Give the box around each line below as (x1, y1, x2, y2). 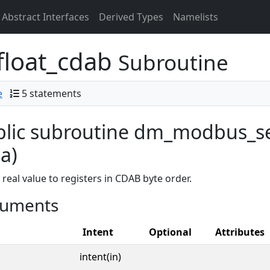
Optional (149, 225, 192, 239)
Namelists (173, 10, 218, 24)
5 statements (22, 87, 81, 100)
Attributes (215, 225, 265, 239)
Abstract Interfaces (2, 10, 89, 24)
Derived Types (99, 10, 163, 24)
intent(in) (80, 250, 121, 263)
